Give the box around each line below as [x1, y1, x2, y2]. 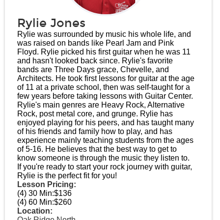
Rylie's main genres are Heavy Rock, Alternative [17, 101, 185, 109]
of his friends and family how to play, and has [17, 127, 172, 136]
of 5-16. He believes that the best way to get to [17, 145, 177, 153]
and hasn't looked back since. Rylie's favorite [17, 56, 173, 65]
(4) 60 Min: [17, 198, 54, 206]
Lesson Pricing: [17, 180, 76, 189]
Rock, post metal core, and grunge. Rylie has [17, 110, 173, 118]
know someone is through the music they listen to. [17, 154, 190, 162]
